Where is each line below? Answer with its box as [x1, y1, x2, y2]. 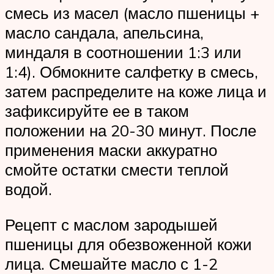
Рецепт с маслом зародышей [5, 214, 218, 234]
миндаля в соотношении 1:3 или [5, 42, 242, 62]
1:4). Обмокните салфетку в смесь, [5, 62, 258, 82]
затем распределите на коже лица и [5, 81, 267, 102]
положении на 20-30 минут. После [5, 120, 256, 141]
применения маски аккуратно [5, 140, 217, 160]
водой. [5, 179, 52, 199]
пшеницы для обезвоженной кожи [5, 234, 252, 254]
